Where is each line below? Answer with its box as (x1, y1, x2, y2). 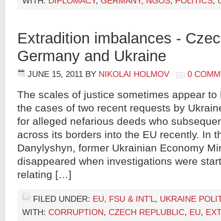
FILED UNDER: (33, 194, 93, 204)
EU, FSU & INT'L (93, 194, 155, 204)
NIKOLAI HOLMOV (99, 70, 169, 79)
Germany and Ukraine (17, 47, 166, 65)
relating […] (17, 169, 72, 181)
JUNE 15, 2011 (28, 70, 83, 79)
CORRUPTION (48, 208, 104, 217)
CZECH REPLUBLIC (109, 208, 184, 217)
